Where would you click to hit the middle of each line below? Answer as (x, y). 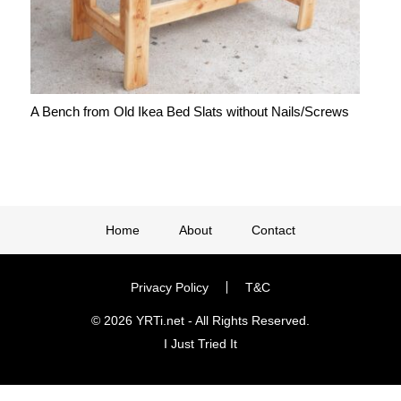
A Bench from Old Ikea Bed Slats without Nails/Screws (189, 112)
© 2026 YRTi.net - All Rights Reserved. (200, 321)
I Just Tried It (200, 344)
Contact (273, 230)
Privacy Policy (170, 288)
